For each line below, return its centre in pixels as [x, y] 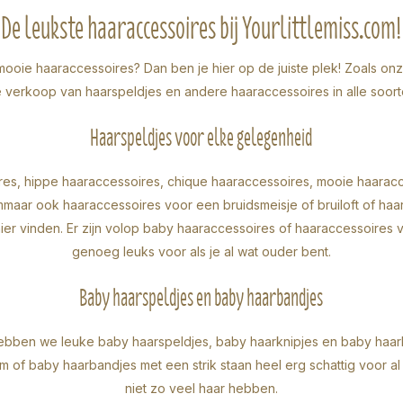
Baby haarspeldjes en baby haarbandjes [201, 297]
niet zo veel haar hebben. [201, 388]
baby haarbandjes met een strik [123, 364]
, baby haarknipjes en [274, 341]
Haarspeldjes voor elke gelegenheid [201, 137]
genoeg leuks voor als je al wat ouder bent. [201, 251]
